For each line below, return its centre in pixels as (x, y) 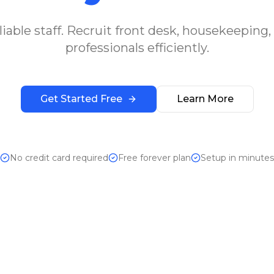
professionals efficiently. (137, 48)
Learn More (205, 99)
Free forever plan (154, 158)
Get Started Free (81, 99)
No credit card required (59, 158)
